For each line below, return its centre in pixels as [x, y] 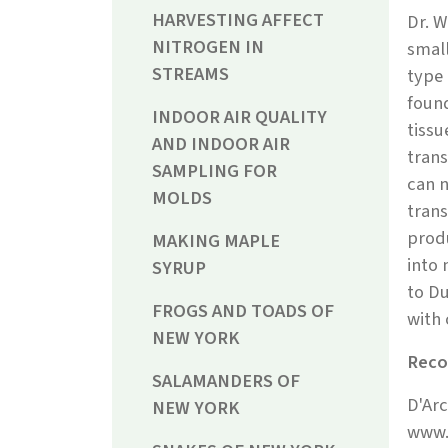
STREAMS [190, 74]
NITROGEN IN [208, 47]
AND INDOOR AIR [221, 144]
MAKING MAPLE [216, 241]
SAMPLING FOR [214, 171]
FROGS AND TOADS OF [243, 311]
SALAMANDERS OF [226, 381]
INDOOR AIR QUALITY [239, 117]
